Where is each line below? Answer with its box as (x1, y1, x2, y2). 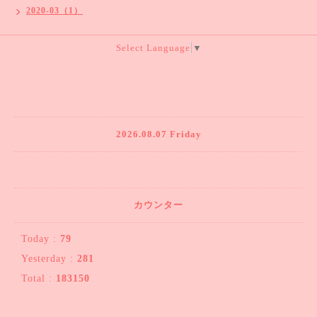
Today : (21, 234, 60, 244)
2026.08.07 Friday (115, 129, 202, 139)
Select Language (115, 42, 190, 53)
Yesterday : (21, 253, 77, 264)
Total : (21, 273, 56, 284)
